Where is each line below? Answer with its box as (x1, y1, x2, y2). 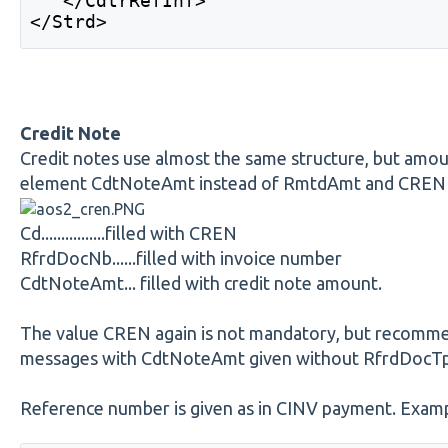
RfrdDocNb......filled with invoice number (19, 247, 342, 268)
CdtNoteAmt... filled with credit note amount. (19, 272, 382, 293)
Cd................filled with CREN (19, 222, 237, 243)
